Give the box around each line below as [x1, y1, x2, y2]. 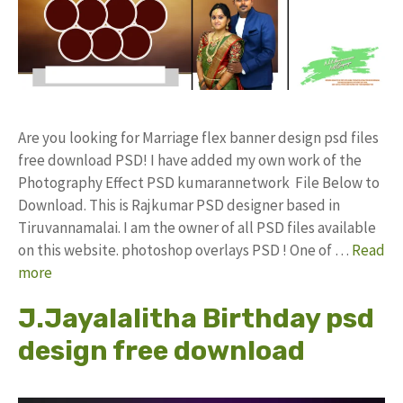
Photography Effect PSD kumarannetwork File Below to [18, 172, 380, 193]
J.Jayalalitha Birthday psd [18, 301, 374, 335]
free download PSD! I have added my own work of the [18, 149, 362, 170]
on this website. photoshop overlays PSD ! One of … [18, 239, 352, 260]
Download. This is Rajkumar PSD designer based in [18, 194, 340, 215]
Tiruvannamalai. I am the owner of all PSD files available [18, 217, 376, 237]
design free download [18, 334, 305, 367]
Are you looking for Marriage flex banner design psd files [18, 127, 379, 148]
